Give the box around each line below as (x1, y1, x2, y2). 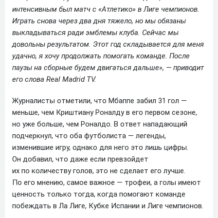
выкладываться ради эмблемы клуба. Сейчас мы (12, 28, 179, 37)
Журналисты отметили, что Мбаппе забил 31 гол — (12, 96, 187, 105)
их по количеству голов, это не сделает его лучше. (12, 166, 185, 175)
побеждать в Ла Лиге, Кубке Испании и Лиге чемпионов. (12, 201, 203, 210)
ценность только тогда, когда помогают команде (12, 190, 185, 199)
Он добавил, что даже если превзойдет (12, 155, 148, 163)
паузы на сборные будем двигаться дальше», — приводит (12, 63, 204, 72)
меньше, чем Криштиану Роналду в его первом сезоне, (12, 108, 197, 117)
